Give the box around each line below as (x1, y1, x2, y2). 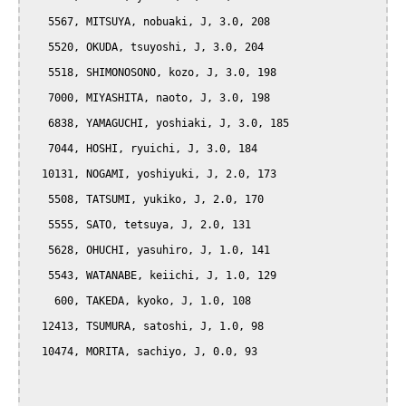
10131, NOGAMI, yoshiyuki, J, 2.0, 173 (29, 168, 42, 181)
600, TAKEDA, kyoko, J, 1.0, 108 (29, 295, 54, 308)
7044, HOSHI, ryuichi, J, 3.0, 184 (29, 142, 48, 156)
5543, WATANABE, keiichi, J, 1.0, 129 (29, 269, 48, 283)
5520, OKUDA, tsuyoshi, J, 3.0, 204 (29, 41, 48, 54)
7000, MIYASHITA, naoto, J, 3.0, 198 (29, 92, 48, 105)
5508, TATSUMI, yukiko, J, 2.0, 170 (29, 193, 48, 207)
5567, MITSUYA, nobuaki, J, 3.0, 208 (29, 15, 48, 29)
